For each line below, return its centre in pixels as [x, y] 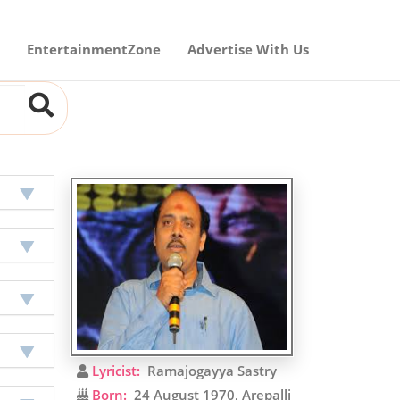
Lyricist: [114, 371]
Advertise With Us [248, 49]
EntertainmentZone [94, 49]
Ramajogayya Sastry [208, 371]
